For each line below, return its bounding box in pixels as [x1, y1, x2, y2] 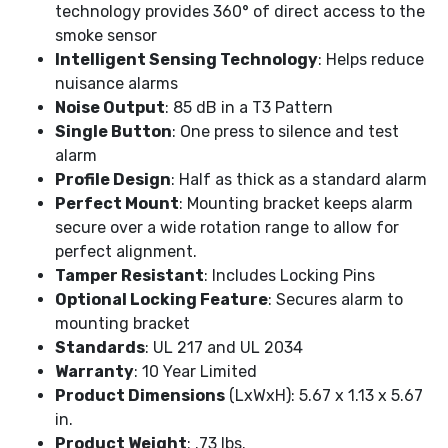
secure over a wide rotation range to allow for [55, 218, 399, 238]
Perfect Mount [55, 194, 179, 214]
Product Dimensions [55, 386, 225, 406]
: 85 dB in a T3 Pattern [165, 98, 333, 118]
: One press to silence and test [172, 122, 399, 142]
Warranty [55, 362, 134, 382]
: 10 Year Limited [134, 362, 257, 382]
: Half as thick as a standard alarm [171, 170, 427, 190]
